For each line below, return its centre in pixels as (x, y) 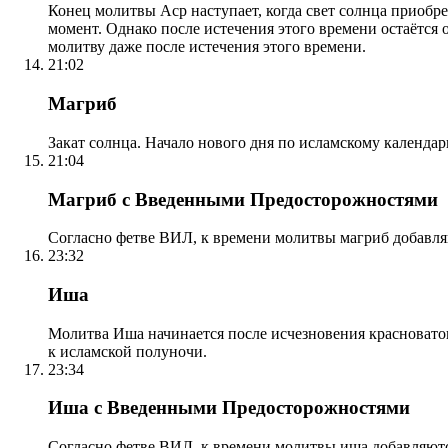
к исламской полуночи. (127, 351)
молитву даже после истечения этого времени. (207, 47)
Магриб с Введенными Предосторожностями (243, 199)
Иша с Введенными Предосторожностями (229, 408)
